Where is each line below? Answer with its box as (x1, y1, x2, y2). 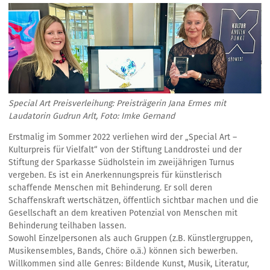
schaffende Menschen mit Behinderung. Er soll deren (8, 182, 212, 193)
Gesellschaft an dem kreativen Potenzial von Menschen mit (8, 207, 237, 218)
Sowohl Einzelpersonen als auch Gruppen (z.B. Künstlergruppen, (8, 233, 253, 243)
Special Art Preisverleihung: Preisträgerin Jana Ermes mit (8, 98, 226, 108)
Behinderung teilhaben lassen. (8, 220, 126, 231)
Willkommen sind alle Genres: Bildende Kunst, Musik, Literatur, (8, 258, 249, 269)
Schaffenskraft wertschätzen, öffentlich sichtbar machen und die (8, 195, 259, 206)
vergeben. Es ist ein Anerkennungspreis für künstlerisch (8, 169, 222, 180)
